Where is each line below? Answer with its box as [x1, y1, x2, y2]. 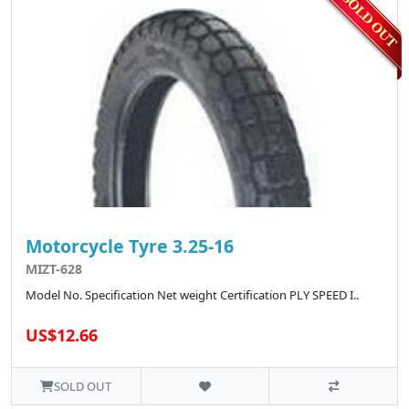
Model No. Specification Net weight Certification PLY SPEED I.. [26, 287, 359, 304]
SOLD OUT [54, 378, 112, 395]
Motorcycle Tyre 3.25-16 [26, 234, 234, 259]
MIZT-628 [26, 260, 82, 278]
